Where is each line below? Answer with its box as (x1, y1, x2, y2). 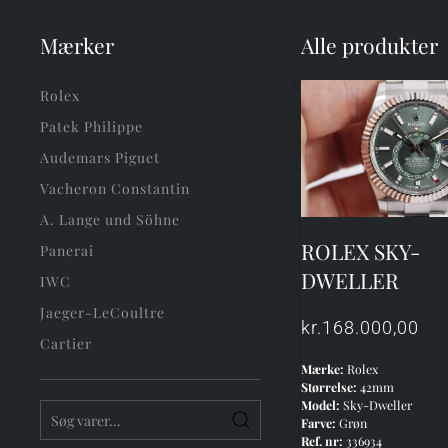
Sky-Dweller (339, 397, 412, 414)
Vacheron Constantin (40, 179, 190, 198)
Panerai (40, 241, 94, 260)
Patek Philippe (40, 117, 143, 136)
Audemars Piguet (40, 148, 160, 167)
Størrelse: (300, 379, 357, 396)
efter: (39, 421, 73, 440)
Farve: (300, 415, 336, 432)
